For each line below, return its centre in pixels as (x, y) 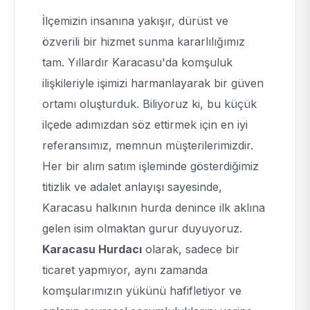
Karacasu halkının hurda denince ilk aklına (154, 208)
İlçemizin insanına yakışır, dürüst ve (135, 21)
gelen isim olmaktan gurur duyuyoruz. (142, 228)
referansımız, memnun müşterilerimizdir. (148, 145)
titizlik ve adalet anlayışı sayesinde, (132, 187)
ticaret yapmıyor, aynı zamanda (125, 270)
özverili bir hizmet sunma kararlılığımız (144, 42)
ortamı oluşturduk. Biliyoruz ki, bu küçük (149, 104)
